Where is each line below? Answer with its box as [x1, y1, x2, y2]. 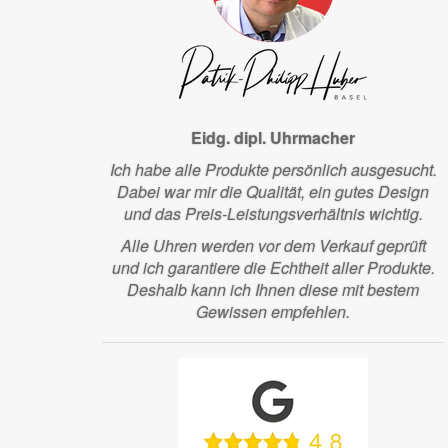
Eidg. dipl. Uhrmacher [191, 125, 355, 149]
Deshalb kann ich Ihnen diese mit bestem [127, 277, 419, 301]
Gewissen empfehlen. [196, 299, 350, 323]
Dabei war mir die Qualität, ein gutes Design [117, 179, 429, 203]
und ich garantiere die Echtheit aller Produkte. [111, 255, 435, 279]
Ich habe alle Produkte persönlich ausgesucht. [109, 157, 437, 181]
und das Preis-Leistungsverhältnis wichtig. [123, 201, 423, 225]
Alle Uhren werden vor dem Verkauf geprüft [120, 233, 426, 257]
